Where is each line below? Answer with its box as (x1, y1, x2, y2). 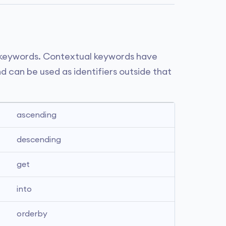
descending (17, 136, 61, 144)
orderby (17, 210, 47, 218)
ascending (17, 111, 56, 119)
